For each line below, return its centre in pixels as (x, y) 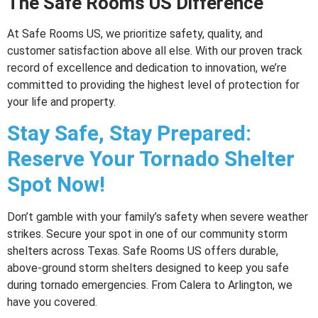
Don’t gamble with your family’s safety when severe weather (158, 217)
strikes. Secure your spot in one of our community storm (147, 234)
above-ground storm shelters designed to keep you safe (148, 268)
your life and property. (61, 102)
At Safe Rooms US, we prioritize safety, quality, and (135, 33)
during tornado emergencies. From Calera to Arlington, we (150, 285)
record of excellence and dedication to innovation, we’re (147, 67)
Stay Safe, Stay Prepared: (129, 133)
